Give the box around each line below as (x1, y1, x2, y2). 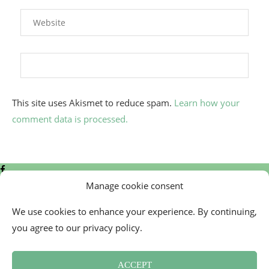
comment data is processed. (12, 112, 128, 125)
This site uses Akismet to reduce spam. (12, 96, 174, 109)
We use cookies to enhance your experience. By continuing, (12, 205, 257, 217)
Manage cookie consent (86, 180, 183, 192)
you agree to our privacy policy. (12, 222, 142, 234)
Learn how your (174, 96, 240, 109)
